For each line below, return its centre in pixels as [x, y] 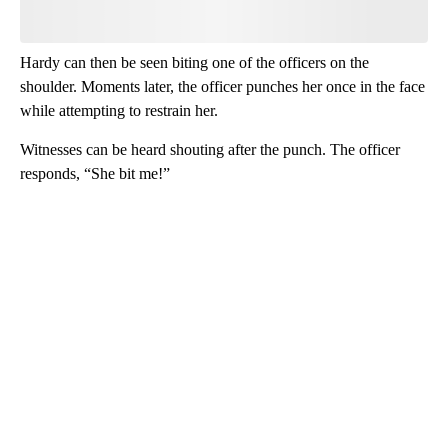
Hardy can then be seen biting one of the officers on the [194, 62]
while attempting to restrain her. [119, 110]
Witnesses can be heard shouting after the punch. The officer [210, 149]
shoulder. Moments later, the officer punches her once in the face [222, 86]
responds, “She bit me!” [95, 173]
